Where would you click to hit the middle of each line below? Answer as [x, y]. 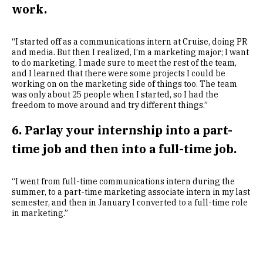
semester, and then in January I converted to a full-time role [130, 203]
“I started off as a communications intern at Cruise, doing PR [129, 42]
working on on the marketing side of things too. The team [124, 84]
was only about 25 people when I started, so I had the [115, 95]
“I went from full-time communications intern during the [123, 181]
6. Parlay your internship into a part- [122, 130]
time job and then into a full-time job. [124, 149]
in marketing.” [40, 213]
